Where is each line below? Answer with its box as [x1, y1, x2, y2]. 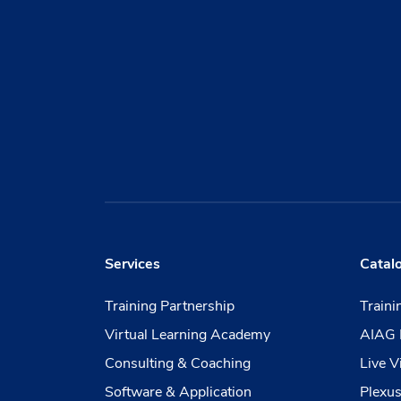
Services [105, 254, 160, 274]
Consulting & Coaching [105, 354, 251, 373]
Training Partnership [105, 296, 235, 316]
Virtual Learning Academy [105, 325, 270, 345]
